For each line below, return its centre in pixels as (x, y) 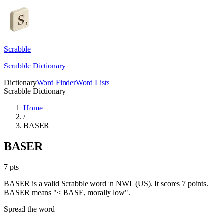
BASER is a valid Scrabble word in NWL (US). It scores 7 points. (106, 183)
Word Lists (93, 82)
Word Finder (56, 82)
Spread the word (29, 209)
